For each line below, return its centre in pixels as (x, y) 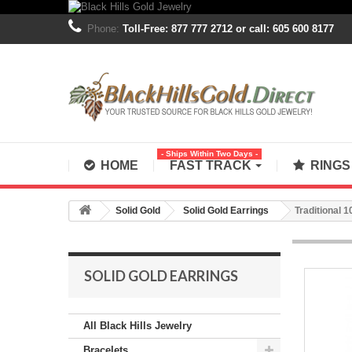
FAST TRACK (212, 165)
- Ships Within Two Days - (209, 154)
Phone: (105, 29)
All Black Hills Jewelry (137, 326)
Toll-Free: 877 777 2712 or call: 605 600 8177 (228, 29)
